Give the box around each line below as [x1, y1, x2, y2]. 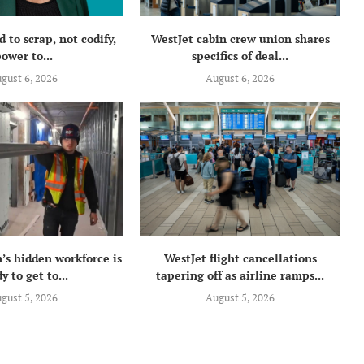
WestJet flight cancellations [163, 249, 317, 266]
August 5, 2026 [206, 289, 275, 305]
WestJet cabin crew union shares [150, 30, 330, 46]
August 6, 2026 [206, 70, 275, 85]
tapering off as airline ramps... [156, 266, 325, 283]
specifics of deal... [192, 47, 289, 63]
